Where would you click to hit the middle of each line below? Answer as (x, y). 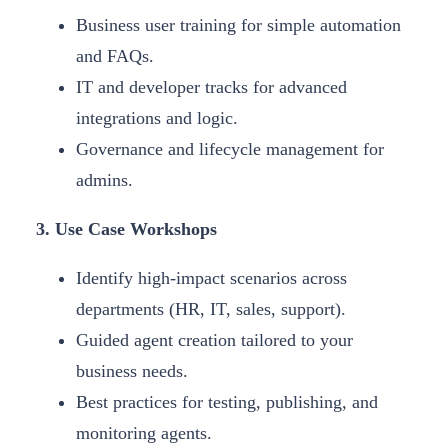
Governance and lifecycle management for (230, 149)
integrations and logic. (157, 118)
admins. (104, 180)
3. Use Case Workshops (126, 229)
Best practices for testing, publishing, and (227, 402)
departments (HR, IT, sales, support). (211, 309)
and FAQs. (115, 56)
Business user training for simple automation (238, 25)
